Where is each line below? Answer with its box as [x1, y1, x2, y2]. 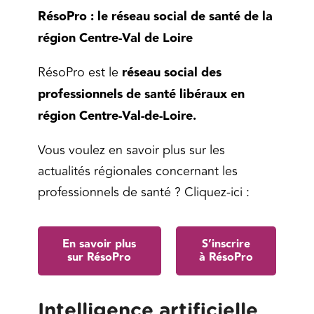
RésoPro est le [38, 62, 122, 82]
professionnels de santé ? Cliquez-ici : [38, 182, 250, 202]
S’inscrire [202, 235, 251, 254]
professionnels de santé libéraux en [38, 83, 245, 104]
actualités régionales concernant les [38, 161, 238, 181]
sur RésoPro [67, 249, 132, 267]
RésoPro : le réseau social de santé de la [38, 6, 273, 27]
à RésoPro [199, 249, 254, 267]
